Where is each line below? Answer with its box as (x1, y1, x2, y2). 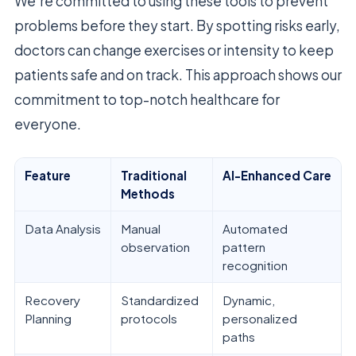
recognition (222, 257, 288, 273)
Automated (222, 221, 288, 237)
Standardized (121, 292, 199, 308)
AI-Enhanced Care (222, 168, 331, 184)
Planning (25, 311, 72, 327)
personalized (222, 311, 297, 327)
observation (121, 239, 190, 255)
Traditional (121, 168, 187, 184)
